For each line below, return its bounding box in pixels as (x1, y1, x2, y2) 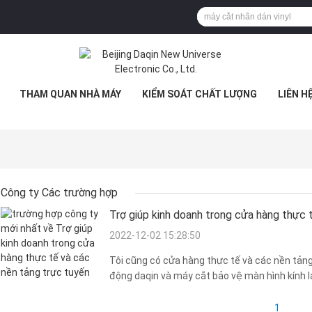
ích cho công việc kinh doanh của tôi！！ (109, 286, 289, 297)
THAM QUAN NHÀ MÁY (19, 88, 121, 100)
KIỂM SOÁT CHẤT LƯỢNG (141, 88, 257, 100)
